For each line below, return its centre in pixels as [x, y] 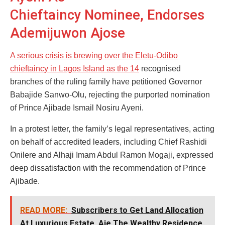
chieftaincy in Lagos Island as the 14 [75, 68]
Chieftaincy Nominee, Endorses [107, 15]
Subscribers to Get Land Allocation [137, 210]
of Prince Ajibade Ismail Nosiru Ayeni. [77, 107]
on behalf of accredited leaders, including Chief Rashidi [108, 142]
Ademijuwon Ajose [68, 33]
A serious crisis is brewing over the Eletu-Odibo [94, 55]
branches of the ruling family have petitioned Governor [106, 81]
